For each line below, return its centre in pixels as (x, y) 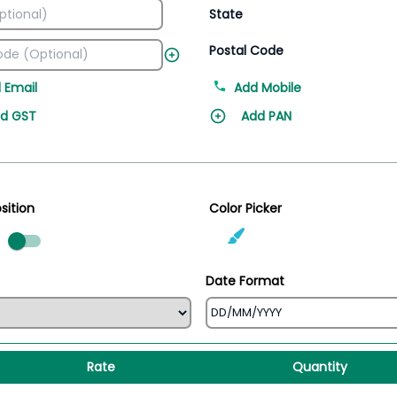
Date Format (245, 281)
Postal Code (246, 51)
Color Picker (245, 208)
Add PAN (266, 116)
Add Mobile (268, 88)
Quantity (319, 367)
